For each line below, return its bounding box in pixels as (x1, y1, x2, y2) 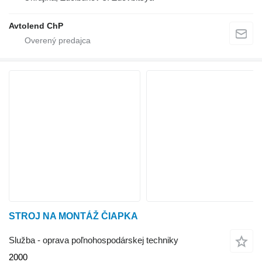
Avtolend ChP (9, 20, 63, 30)
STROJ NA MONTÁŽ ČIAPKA (9, 211, 138, 221)
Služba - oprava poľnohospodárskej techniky (9, 235, 178, 246)
